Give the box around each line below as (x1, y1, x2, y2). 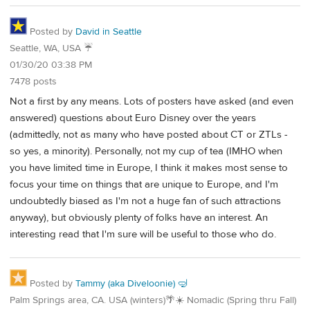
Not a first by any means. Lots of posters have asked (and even (10, 94, 293, 108)
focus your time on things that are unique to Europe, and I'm (10, 177, 278, 191)
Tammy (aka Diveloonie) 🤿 (75, 277, 188, 290)
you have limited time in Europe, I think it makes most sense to (10, 161, 288, 174)
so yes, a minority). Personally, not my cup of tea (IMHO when (10, 144, 282, 158)
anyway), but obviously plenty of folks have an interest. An (10, 210, 268, 224)
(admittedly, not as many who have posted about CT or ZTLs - (10, 127, 288, 141)
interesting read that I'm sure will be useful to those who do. (10, 227, 276, 241)
